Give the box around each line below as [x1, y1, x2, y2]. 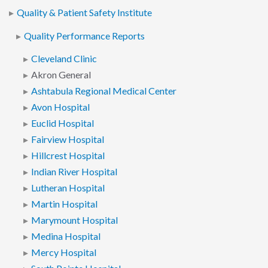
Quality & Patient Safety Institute [17, 7, 152, 19]
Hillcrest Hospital [31, 149, 105, 162]
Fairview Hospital [31, 133, 104, 145]
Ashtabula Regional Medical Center [31, 84, 176, 97]
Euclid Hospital [31, 117, 94, 129]
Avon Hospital [31, 100, 90, 113]
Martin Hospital [31, 197, 98, 210]
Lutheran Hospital [31, 181, 105, 194]
